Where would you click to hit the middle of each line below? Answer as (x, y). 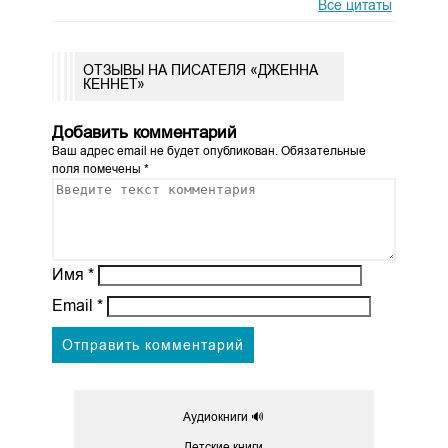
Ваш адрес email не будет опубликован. (164, 151)
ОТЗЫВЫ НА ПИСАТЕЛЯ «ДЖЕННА (200, 69)
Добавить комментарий (144, 133)
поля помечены (97, 169)
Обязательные (321, 151)
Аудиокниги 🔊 (224, 417)
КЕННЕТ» (113, 83)
